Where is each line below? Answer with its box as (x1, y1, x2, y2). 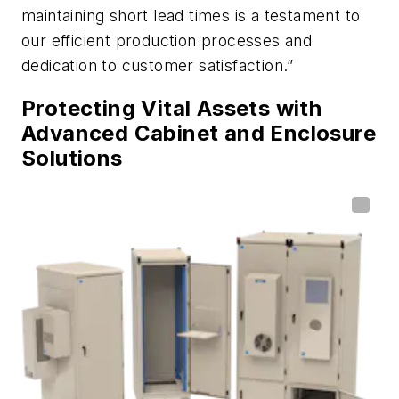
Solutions (21, 144, 123, 171)
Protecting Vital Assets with (21, 94, 322, 121)
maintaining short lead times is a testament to (21, 6, 361, 26)
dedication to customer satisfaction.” (21, 56, 294, 76)
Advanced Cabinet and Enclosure (21, 119, 376, 146)
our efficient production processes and (21, 31, 313, 51)
